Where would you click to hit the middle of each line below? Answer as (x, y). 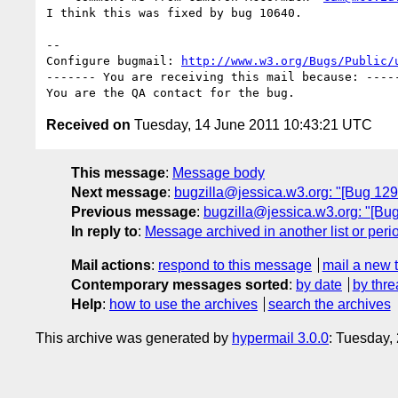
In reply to (104, 231)
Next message (119, 192)
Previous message (134, 211)
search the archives (329, 304)
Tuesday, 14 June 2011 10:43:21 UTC (251, 124)
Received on (88, 124)
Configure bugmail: (114, 60)
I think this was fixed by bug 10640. (174, 12)
